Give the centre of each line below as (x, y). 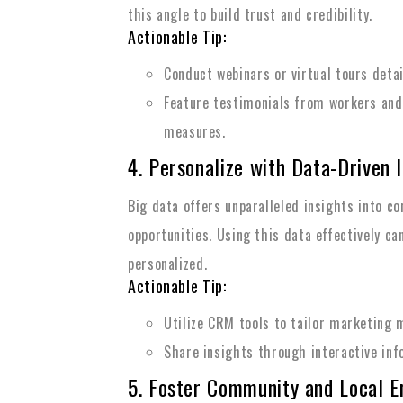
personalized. (168, 264)
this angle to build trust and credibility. (250, 14)
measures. (195, 131)
